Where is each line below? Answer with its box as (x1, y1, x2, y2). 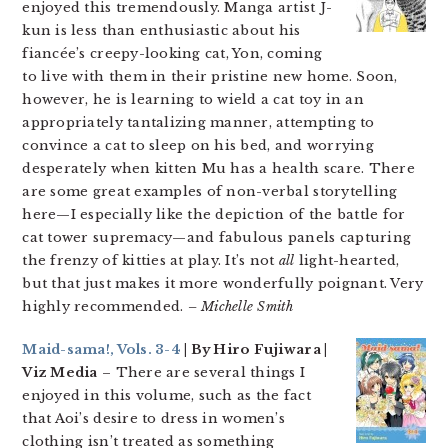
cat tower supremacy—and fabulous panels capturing (22, 229, 412, 246)
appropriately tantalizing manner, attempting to (22, 114, 375, 131)
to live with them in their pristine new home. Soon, (22, 68, 398, 85)
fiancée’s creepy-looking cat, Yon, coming (22, 45, 323, 62)
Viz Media (22, 364, 98, 381)
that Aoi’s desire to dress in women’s (22, 410, 286, 427)
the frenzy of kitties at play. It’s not (22, 252, 279, 269)
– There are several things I (97, 364, 306, 381)
